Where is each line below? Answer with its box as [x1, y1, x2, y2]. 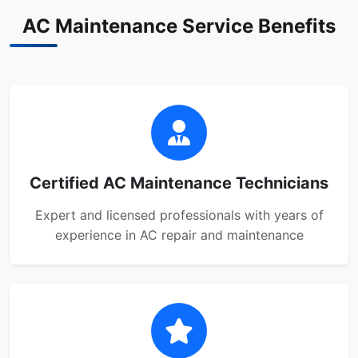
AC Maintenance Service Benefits [22, 14, 336, 38]
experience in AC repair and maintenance [54, 227, 304, 243]
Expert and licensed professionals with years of [34, 207, 324, 223]
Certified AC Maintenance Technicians [30, 173, 328, 193]
